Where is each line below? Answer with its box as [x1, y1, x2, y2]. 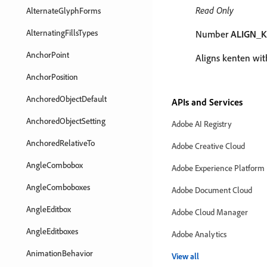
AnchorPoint [26, 49, 69, 60]
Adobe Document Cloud [172, 185, 252, 195]
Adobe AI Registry [172, 119, 232, 129]
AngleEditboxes [26, 226, 78, 236]
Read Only [195, 4, 234, 16]
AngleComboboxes [26, 182, 90, 192]
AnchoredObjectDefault [26, 94, 107, 104]
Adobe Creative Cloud [172, 141, 245, 151]
